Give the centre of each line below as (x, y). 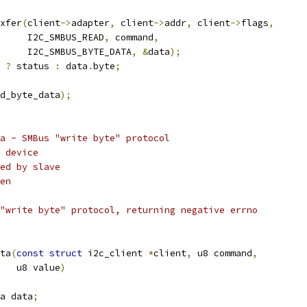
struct (66, 253)
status (33, 66)
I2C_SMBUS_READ (66, 37)
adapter (90, 23)
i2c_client (115, 253)
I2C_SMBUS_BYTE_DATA (79, 52)
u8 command (222, 253)
